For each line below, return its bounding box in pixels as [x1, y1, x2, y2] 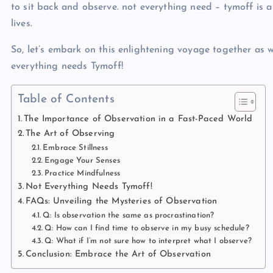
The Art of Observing [26, 129, 115, 138]
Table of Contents [18, 93, 115, 105]
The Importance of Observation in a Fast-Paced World [24, 114, 253, 124]
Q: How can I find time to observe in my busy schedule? [44, 224, 249, 232]
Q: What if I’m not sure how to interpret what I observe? [44, 236, 252, 245]
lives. [11, 18, 32, 29]
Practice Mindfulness [44, 169, 121, 177]
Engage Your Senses [44, 156, 120, 165]
